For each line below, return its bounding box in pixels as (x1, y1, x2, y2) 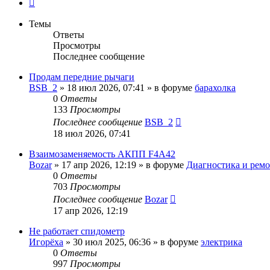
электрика (201, 236, 242, 247)
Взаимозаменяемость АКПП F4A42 (29, 148, 175, 159)
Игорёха (29, 236, 63, 247)
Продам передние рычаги (29, 71, 134, 82)
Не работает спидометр (29, 225, 125, 236)
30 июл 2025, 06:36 (73, 236, 151, 247)
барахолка (195, 82, 236, 93)
